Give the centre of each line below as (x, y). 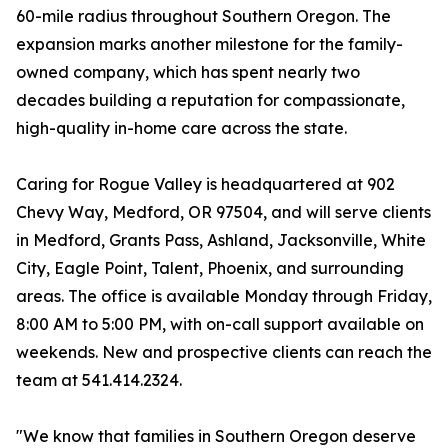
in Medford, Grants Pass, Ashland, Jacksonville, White (221, 240)
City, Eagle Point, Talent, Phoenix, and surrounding (210, 268)
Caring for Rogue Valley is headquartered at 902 (205, 184)
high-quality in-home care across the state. (181, 128)
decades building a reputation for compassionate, (210, 100)
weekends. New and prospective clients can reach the (224, 352)
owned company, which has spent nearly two (188, 72)
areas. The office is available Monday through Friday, (224, 296)
